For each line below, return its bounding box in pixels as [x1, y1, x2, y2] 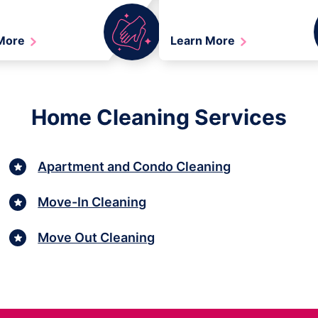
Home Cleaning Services [31, 104, 287, 131]
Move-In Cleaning [38, 194, 147, 209]
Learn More [170, 33, 238, 48]
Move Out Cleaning [38, 229, 155, 245]
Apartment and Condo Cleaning [38, 158, 231, 174]
